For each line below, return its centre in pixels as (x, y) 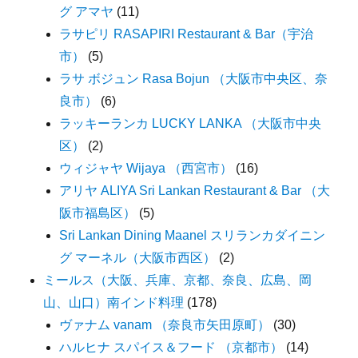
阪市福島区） (98, 213)
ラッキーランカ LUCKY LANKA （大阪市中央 (191, 124)
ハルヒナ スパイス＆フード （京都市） (171, 348)
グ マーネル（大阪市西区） (138, 258)
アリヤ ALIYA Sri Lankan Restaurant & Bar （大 (195, 191)
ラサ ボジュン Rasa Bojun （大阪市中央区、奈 (194, 79)
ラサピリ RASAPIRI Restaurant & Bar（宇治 (187, 34)
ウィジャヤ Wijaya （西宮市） (146, 169)
